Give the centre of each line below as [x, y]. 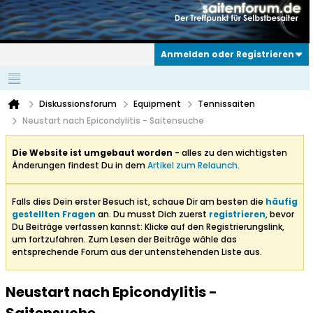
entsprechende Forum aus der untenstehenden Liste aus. [137, 252]
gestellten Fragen [54, 214]
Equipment [157, 104]
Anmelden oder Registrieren [227, 54]
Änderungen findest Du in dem [80, 166]
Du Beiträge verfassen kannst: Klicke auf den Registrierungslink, [148, 227]
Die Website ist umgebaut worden [92, 153]
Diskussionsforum [78, 104]
